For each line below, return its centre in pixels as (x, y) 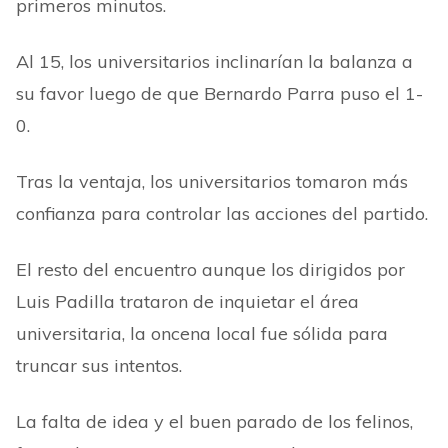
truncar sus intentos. (99, 365)
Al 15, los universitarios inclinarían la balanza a (214, 61)
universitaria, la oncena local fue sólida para (202, 333)
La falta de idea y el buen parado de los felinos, (214, 421)
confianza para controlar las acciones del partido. (222, 213)
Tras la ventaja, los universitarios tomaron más (212, 181)
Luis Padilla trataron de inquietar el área (187, 301)
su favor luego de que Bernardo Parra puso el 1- (219, 93)
